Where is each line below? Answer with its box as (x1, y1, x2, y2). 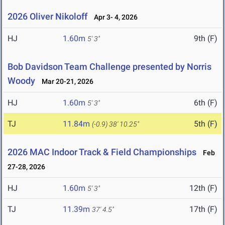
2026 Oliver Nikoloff (8, 11, 87, 22)
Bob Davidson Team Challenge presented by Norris (8, 61, 211, 72)
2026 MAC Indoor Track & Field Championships (8, 147, 196, 158)
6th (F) (194, 98, 217, 108)
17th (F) (189, 204, 217, 214)
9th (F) (194, 34, 217, 44)
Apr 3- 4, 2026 (89, 13, 138, 22)
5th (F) (194, 119, 217, 129)
